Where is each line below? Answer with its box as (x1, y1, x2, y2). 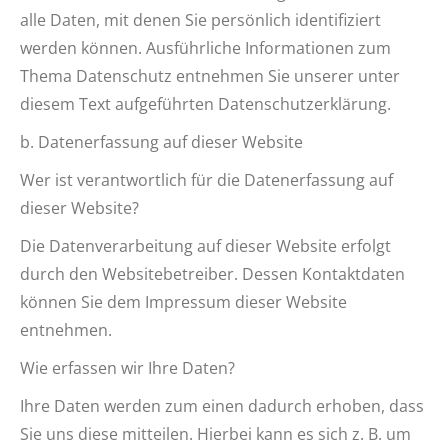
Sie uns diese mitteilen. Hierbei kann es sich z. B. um (20, 423, 411, 445)
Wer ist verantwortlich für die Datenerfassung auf (20, 169, 393, 191)
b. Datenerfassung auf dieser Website (20, 131, 303, 153)
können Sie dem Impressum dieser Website (20, 291, 347, 313)
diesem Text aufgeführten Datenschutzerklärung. (20, 93, 391, 115)
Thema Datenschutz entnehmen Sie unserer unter (20, 65, 400, 87)
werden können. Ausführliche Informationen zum (20, 37, 391, 59)
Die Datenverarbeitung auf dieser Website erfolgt (20, 235, 391, 257)
